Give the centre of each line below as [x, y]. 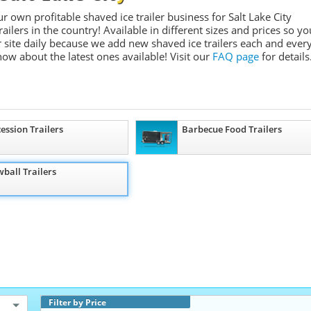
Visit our [190, 56]
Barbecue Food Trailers [232, 129]
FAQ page [236, 56]
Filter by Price [78, 302]
